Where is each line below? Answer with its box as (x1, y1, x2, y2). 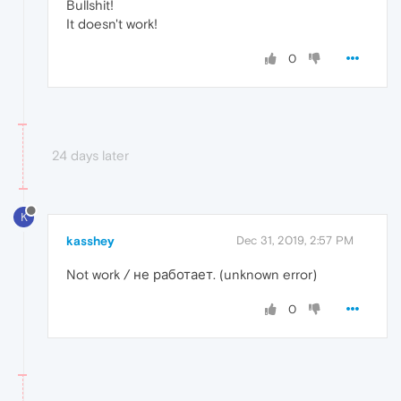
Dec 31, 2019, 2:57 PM (236, 233, 354, 247)
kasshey (66, 233, 115, 248)
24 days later (52, 148, 129, 164)
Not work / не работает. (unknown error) (66, 266, 317, 282)
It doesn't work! (66, 16, 158, 32)
